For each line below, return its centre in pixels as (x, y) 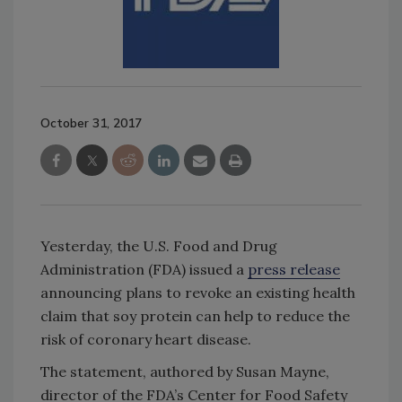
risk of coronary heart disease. (146, 340)
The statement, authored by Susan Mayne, (185, 372)
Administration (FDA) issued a (144, 270)
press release (294, 270)
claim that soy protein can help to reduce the (195, 316)
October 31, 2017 (91, 124)
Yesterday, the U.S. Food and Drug (159, 246)
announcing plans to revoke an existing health (198, 293)
